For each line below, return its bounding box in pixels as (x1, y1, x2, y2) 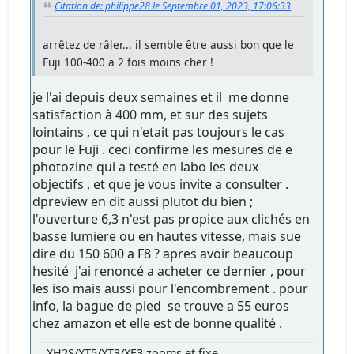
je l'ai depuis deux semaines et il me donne (32, 88, 290, 107)
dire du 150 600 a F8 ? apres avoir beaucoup (32, 245, 294, 263)
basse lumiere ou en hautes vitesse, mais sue (32, 228, 302, 246)
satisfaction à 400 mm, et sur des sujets (32, 106, 269, 124)
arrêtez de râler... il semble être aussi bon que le (43, 37, 295, 53)
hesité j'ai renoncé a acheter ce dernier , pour (32, 262, 307, 281)
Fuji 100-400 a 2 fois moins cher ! (43, 55, 214, 70)
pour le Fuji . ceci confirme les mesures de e (32, 141, 293, 159)
